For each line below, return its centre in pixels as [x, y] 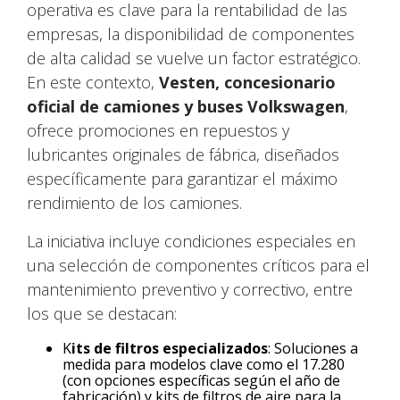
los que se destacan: [102, 313]
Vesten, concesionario [248, 82]
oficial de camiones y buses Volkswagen [186, 106]
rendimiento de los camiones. [135, 202]
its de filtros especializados [170, 348]
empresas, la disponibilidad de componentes [191, 33]
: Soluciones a [313, 348]
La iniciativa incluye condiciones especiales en [192, 241]
